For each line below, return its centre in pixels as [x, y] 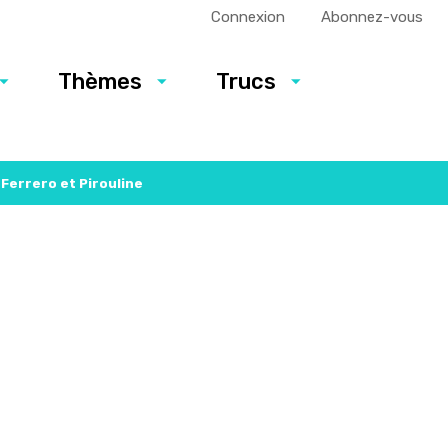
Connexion [248, 17]
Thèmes [100, 81]
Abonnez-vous [372, 17]
